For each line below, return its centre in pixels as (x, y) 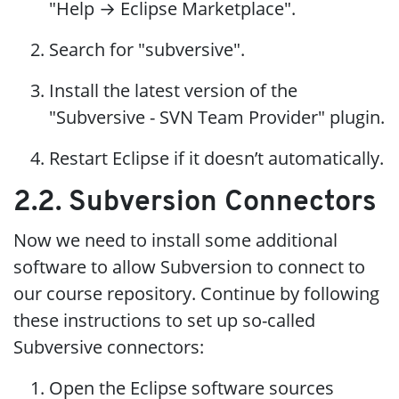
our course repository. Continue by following (196, 293)
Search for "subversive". (147, 49)
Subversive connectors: (109, 346)
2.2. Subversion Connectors (195, 203)
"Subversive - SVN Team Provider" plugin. (217, 117)
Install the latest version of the (173, 90)
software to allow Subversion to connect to (189, 266)
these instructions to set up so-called (164, 320)
